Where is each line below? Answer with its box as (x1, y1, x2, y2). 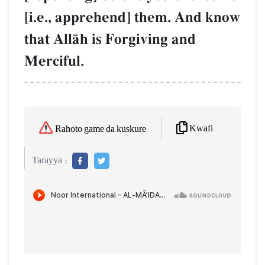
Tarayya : (32, 155, 67, 166)
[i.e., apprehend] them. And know (24, 8, 240, 27)
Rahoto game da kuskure (55, 124, 146, 134)
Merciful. (24, 52, 84, 71)
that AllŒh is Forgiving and (24, 30, 196, 49)
